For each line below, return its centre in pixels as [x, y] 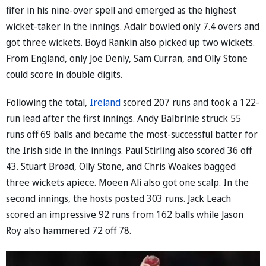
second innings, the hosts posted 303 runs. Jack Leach [118, 198]
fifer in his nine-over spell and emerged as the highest [121, 10]
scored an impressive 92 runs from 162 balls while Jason [125, 214]
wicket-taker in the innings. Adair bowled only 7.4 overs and [133, 26]
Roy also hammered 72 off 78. [69, 230]
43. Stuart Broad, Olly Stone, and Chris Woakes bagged [121, 166]
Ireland [106, 102]
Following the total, [48, 102]
